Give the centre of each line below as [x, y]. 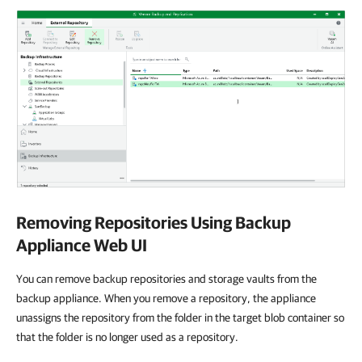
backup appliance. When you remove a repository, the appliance [166, 299]
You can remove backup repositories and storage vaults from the [166, 279]
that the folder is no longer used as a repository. [127, 337]
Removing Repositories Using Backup [154, 223]
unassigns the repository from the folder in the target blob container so [180, 318]
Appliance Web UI [82, 245]
